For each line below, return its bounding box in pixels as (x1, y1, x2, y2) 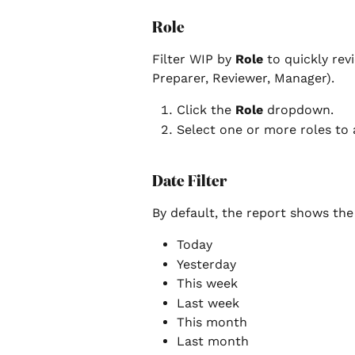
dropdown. (263, 102, 334, 118)
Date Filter (152, 173, 227, 189)
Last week (177, 295, 239, 311)
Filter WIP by (152, 52, 235, 67)
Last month (177, 334, 249, 349)
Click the (177, 102, 235, 118)
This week (177, 276, 238, 292)
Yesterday (177, 256, 236, 272)
